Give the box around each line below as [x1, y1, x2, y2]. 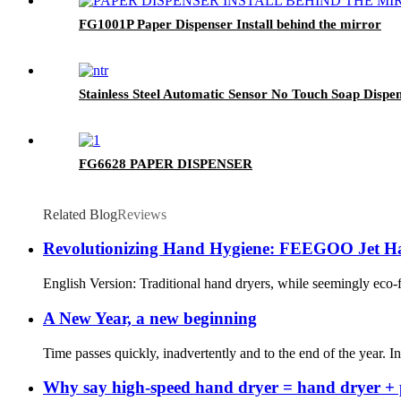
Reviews [117, 206, 166, 222]
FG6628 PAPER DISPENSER [79, 156, 252, 171]
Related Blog [43, 206, 117, 222]
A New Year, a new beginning [43, 308, 257, 328]
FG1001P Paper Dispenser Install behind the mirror [79, 16, 381, 31]
